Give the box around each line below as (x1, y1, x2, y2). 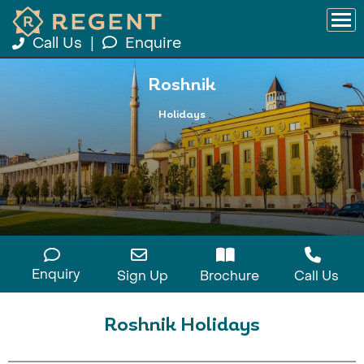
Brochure (200, 267, 259, 284)
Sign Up (117, 267, 168, 284)
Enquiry (31, 266, 80, 283)
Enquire (125, 34, 181, 53)
